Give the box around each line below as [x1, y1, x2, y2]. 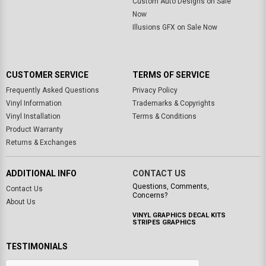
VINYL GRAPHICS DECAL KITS [132, 211, 226, 220]
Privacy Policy [132, 86, 178, 95]
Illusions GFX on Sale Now [132, 23, 217, 32]
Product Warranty [6, 125, 63, 134]
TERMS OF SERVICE [132, 70, 210, 80]
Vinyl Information [6, 99, 62, 108]
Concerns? [132, 191, 167, 200]
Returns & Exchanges [6, 138, 77, 147]
